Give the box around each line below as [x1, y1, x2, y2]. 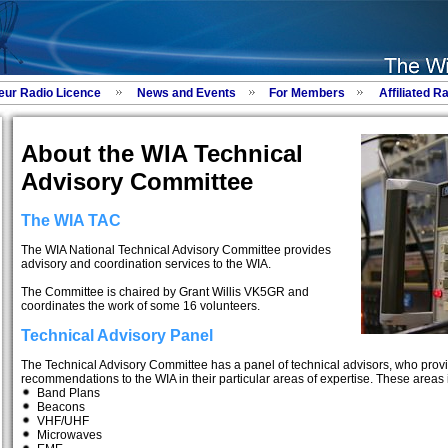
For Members [268, 86, 345, 100]
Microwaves [30, 427, 102, 442]
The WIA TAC [20, 212, 121, 230]
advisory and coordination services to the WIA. [20, 257, 271, 272]
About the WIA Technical [20, 140, 303, 168]
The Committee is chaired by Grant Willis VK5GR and [20, 285, 309, 300]
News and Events [136, 86, 236, 100]
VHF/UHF [30, 413, 89, 428]
